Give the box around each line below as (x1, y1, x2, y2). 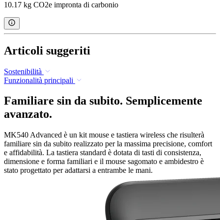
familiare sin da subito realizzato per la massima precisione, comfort (4, 139, 212, 148)
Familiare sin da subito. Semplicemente (4, 94, 202, 108)
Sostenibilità (4, 67, 42, 76)
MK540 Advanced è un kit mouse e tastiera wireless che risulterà (4, 131, 204, 139)
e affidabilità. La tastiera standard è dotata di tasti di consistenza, (4, 148, 201, 157)
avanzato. (4, 108, 52, 121)
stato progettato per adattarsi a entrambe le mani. (4, 166, 153, 175)
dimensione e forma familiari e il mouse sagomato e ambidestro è (4, 157, 204, 166)
